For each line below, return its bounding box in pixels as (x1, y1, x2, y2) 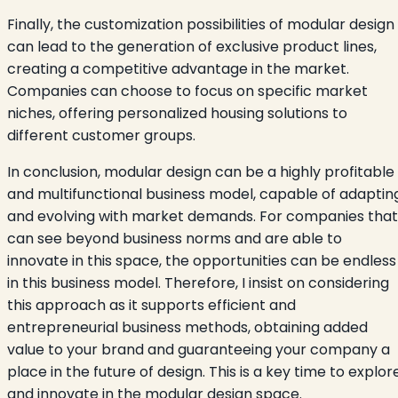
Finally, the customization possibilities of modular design (7, 13, 394, 35)
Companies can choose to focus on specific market (7, 80, 368, 101)
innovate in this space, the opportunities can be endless (7, 250, 396, 271)
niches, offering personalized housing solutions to (7, 102, 347, 123)
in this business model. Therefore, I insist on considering (7, 272, 389, 293)
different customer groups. (7, 124, 195, 146)
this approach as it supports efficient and (7, 294, 296, 315)
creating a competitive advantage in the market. (7, 58, 349, 79)
